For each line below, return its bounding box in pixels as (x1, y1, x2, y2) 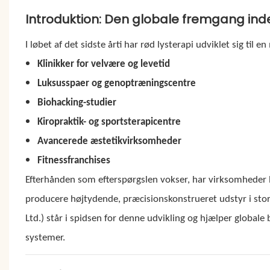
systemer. (25, 232, 65, 243)
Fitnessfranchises (37, 155, 111, 166)
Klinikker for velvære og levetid (37, 58, 171, 69)
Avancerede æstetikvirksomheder (37, 136, 182, 146)
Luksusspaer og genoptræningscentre (37, 78, 196, 89)
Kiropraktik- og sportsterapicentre (37, 116, 181, 127)
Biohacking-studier (37, 97, 117, 108)
